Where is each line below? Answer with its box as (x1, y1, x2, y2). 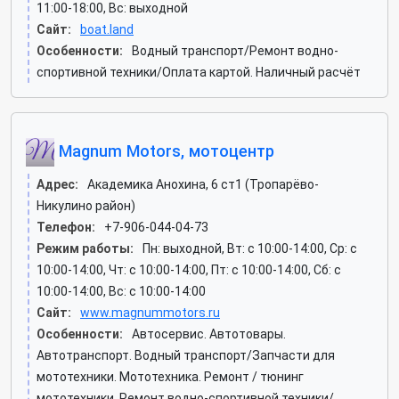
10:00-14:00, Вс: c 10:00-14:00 (37, 284, 206, 298)
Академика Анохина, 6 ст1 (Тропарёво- (87, 177, 319, 191)
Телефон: (37, 220, 95, 234)
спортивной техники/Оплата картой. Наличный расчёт (37, 65, 361, 79)
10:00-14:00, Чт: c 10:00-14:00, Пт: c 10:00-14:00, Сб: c (37, 263, 341, 277)
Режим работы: (37, 241, 134, 256)
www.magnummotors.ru (80, 305, 220, 320)
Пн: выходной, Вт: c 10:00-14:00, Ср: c (142, 241, 357, 256)
